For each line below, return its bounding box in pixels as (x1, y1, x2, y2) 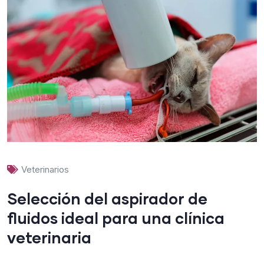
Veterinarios (21, 163, 69, 175)
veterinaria (7, 227, 91, 246)
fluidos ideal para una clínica (7, 208, 225, 227)
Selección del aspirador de (7, 189, 207, 207)
